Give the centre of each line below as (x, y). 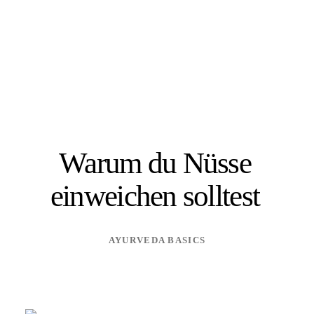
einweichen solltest (155, 196)
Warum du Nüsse (155, 163)
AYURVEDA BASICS (157, 240)
